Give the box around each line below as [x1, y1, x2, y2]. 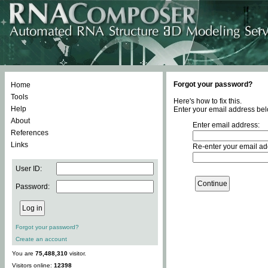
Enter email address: [193, 121, 260, 129]
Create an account [16, 236, 67, 242]
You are [12, 250, 35, 257]
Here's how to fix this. [173, 97, 242, 105]
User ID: [16, 165, 42, 173]
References [11, 129, 48, 137]
